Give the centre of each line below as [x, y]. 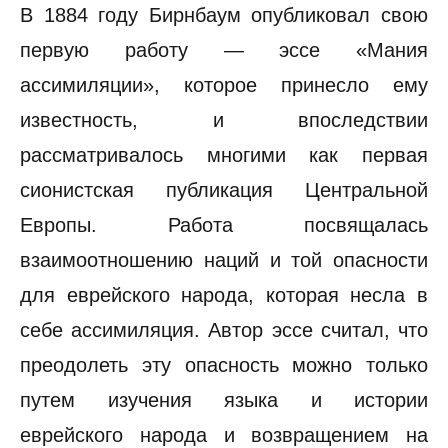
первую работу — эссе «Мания [224, 50]
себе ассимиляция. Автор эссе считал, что [224, 330]
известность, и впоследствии [224, 120]
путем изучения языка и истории [224, 400]
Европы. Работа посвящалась [224, 225]
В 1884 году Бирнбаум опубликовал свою [224, 15]
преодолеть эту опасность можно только [224, 365]
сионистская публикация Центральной [224, 190]
